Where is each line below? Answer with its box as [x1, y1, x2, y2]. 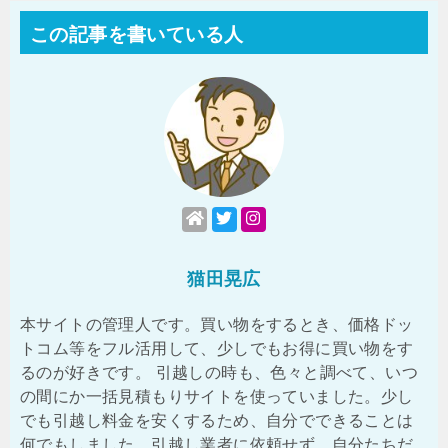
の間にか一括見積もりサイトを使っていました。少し [20, 387, 414, 405]
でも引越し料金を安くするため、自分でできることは [20, 411, 414, 429]
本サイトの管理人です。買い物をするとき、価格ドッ [20, 315, 414, 333]
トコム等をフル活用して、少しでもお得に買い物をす [20, 339, 414, 357]
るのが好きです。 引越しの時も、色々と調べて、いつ [20, 363, 418, 381]
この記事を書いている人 [30, 23, 244, 45]
